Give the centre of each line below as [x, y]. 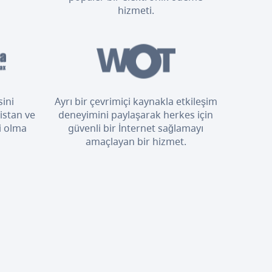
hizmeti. [136, 10]
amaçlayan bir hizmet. [136, 141]
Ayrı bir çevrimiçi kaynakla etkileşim [136, 101]
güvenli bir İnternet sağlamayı [136, 128]
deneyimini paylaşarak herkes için [136, 114]
